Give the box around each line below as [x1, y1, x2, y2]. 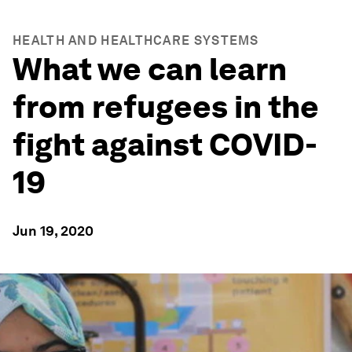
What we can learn [13, 50, 287, 88]
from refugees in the [13, 88, 319, 126]
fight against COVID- [13, 126, 317, 163]
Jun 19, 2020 [13, 222, 93, 239]
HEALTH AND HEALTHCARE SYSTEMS [13, 33, 259, 48]
